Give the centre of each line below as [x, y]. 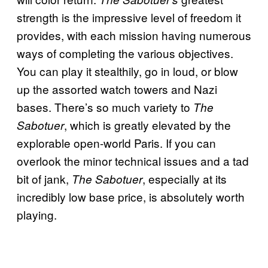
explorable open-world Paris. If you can [116, 143]
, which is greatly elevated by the [147, 125]
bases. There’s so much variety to [105, 107]
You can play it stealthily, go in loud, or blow [127, 71]
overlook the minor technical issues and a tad [133, 161]
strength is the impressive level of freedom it [129, 17]
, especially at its [185, 179]
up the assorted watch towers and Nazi [117, 89]
